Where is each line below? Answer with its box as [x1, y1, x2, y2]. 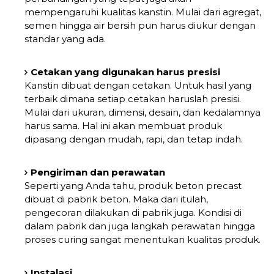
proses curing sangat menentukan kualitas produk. [24, 233, 261, 245]
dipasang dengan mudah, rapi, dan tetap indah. [24, 133, 243, 145]
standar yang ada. [24, 32, 106, 45]
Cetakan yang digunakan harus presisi [31, 65, 220, 78]
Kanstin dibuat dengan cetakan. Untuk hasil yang [24, 79, 251, 91]
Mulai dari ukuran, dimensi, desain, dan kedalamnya [24, 106, 261, 118]
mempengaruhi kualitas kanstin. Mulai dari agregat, [24, 6, 261, 18]
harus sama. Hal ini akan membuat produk [24, 119, 222, 131]
